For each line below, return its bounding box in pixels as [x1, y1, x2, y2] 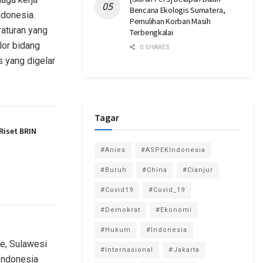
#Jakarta [168, 245, 200, 254]
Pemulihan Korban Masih [130, 15, 211, 26]
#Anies [100, 146, 126, 154]
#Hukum [100, 225, 131, 234]
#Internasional [100, 245, 153, 254]
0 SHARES [138, 43, 170, 51]
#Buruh [100, 166, 127, 174]
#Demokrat [100, 205, 140, 214]
